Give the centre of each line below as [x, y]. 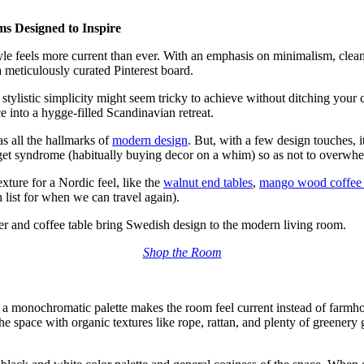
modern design [150, 140]
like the [143, 182]
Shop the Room [182, 252]
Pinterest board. [154, 70]
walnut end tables [208, 182]
